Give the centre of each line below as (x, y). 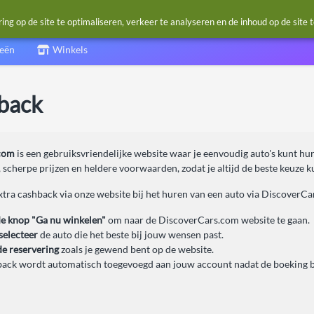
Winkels (70, 49)
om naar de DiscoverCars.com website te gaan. (208, 219)
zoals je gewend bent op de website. (136, 249)
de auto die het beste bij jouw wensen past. (131, 234)
